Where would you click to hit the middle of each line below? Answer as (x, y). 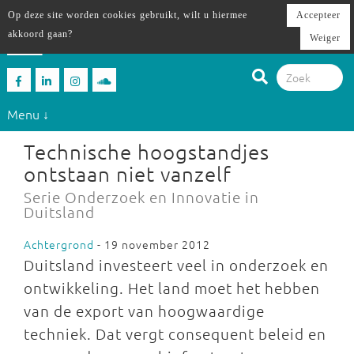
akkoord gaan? (40, 34)
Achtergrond (59, 244)
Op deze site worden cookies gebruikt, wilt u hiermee (128, 15)
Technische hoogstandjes (147, 151)
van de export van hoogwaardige (144, 311)
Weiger (325, 38)
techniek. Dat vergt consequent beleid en (175, 333)
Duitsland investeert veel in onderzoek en (176, 265)
